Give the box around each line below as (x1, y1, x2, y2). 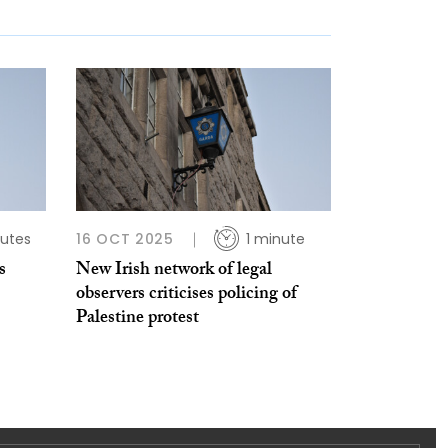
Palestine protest (76, 304, 199, 336)
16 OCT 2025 (76, 229, 174, 250)
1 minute (245, 229, 305, 250)
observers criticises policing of (76, 280, 297, 312)
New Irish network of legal (76, 256, 272, 288)
